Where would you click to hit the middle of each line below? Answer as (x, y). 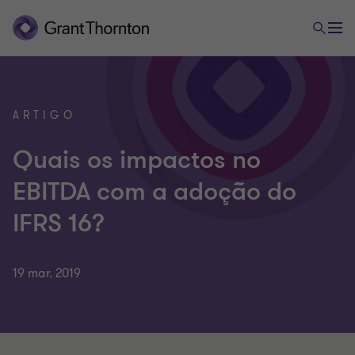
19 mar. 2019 (47, 273)
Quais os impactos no (137, 160)
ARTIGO (44, 115)
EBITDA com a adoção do (155, 192)
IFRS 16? (59, 223)
